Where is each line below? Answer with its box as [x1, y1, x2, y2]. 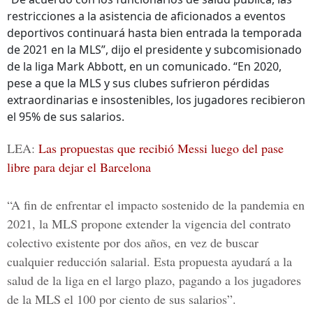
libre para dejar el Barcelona [7, 159, 151, 175]
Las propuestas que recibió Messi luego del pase [38, 140, 284, 156]
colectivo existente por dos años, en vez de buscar [7, 234, 259, 251]
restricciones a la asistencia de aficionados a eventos [7, 8, 286, 24]
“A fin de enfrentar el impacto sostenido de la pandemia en [7, 196, 305, 213]
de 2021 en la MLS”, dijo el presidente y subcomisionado [7, 42, 302, 57]
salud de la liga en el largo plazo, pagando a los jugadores [7, 272, 301, 289]
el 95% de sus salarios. [7, 109, 124, 124]
